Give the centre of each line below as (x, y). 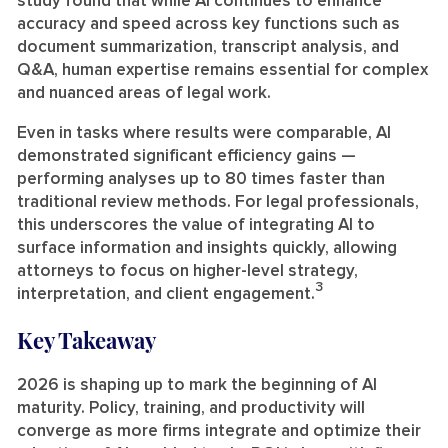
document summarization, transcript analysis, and (208, 47)
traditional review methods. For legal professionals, (218, 202)
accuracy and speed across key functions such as (208, 24)
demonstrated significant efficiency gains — (186, 156)
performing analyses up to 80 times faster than (201, 179)
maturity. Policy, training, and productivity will (191, 408)
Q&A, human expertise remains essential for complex (222, 70)
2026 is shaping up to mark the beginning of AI (197, 385)
